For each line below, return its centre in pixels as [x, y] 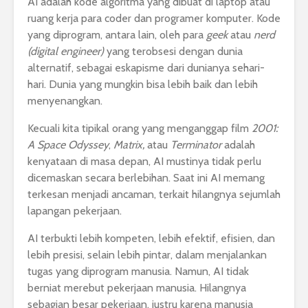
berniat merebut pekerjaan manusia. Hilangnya [137, 288]
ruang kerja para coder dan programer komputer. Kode [154, 19]
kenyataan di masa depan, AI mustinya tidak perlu [144, 162]
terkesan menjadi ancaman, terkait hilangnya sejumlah [154, 195]
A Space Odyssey [68, 145]
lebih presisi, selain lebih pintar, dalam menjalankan [147, 255]
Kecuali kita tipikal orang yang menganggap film [140, 129]
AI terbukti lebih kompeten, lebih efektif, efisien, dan [151, 239]
